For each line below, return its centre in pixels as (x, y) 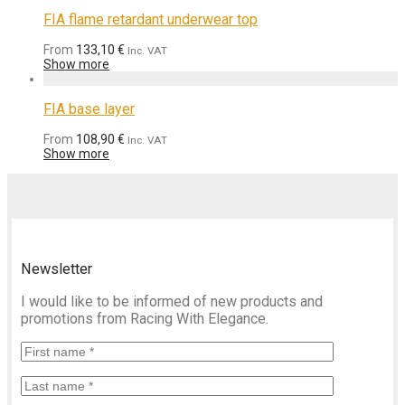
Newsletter (57, 269)
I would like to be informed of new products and (172, 301)
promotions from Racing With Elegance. (145, 318)
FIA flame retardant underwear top (151, 19)
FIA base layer (89, 108)
